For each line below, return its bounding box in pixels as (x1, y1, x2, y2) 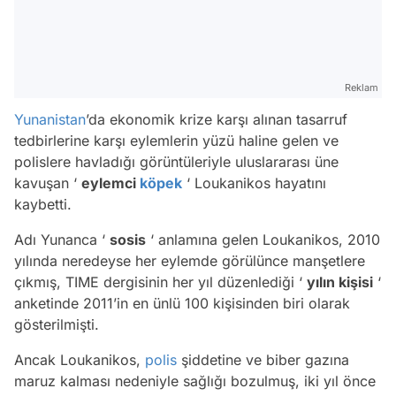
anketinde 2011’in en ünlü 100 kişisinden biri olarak (14, 293, 350, 312)
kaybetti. (14, 194, 72, 213)
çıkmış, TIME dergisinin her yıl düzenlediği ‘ (14, 272, 307, 291)
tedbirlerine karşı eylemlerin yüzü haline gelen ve (14, 131, 339, 149)
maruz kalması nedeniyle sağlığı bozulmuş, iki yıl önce (14, 371, 376, 390)
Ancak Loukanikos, (14, 350, 145, 369)
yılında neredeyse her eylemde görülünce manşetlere (14, 251, 365, 270)
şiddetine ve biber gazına (177, 350, 349, 369)
